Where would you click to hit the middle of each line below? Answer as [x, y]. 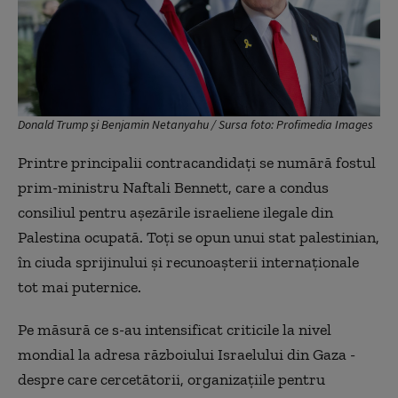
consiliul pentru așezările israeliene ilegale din [175, 213]
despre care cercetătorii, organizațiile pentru [171, 380]
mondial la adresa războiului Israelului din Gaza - [187, 355]
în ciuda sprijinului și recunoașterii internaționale [188, 263]
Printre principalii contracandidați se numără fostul [197, 163]
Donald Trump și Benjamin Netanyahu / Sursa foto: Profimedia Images [195, 125]
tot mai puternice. [80, 287]
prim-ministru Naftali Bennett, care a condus [173, 188]
